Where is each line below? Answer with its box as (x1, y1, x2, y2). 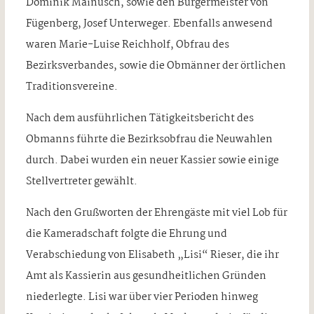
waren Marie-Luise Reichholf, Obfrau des (25, 36, 229, 53)
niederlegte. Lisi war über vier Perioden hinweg (25, 288, 258, 306)
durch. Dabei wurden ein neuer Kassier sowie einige (25, 151, 279, 169)
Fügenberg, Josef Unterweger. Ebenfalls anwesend (25, 15, 273, 32)
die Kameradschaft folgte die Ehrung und (25, 225, 227, 243)
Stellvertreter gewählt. (25, 172, 137, 190)
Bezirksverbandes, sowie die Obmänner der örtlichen (25, 57, 286, 74)
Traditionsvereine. (25, 78, 118, 95)
